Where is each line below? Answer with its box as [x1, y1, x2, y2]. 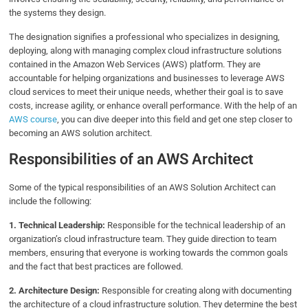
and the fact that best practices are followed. [9, 261, 186, 272]
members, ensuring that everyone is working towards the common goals [9, 247, 289, 258]
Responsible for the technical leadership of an [107, 220, 286, 231]
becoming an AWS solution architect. [9, 128, 153, 139]
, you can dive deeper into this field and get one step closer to [57, 114, 293, 125]
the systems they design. [9, 8, 107, 19]
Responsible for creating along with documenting [100, 285, 292, 296]
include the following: [9, 196, 96, 207]
